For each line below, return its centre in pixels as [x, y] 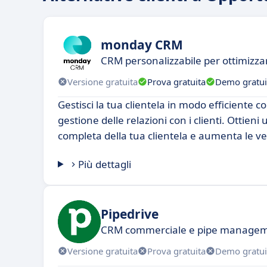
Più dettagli [105, 164]
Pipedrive [130, 214]
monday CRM [142, 44]
